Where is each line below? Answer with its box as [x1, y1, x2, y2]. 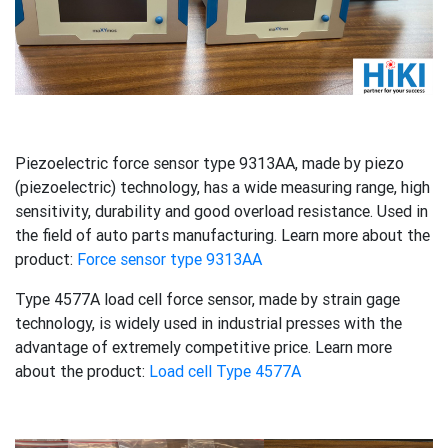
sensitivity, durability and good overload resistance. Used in [15, 201, 428, 222]
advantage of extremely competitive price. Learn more [15, 337, 392, 358]
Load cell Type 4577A [149, 361, 301, 382]
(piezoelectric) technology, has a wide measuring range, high [15, 177, 430, 198]
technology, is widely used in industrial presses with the [15, 313, 402, 334]
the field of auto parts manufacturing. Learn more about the [15, 225, 430, 246]
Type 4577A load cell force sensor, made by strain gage [15, 289, 400, 310]
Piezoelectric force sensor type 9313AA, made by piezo [15, 153, 404, 174]
